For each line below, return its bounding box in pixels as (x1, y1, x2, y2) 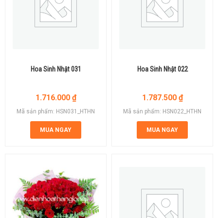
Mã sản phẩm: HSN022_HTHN (123, 108, 201, 115)
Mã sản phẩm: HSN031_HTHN (17, 108, 95, 115)
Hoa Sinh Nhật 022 (137, 65, 188, 73)
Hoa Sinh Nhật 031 (30, 65, 81, 73)
